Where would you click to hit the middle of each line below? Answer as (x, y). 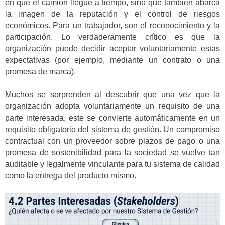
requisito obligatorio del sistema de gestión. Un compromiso (113, 130)
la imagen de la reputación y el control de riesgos (113, 14)
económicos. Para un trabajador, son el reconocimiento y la (113, 25)
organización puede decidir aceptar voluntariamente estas (113, 48)
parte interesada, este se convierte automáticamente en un (113, 118)
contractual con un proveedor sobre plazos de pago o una (113, 141)
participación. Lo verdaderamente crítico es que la (113, 37)
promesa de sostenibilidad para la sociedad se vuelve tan (113, 153)
